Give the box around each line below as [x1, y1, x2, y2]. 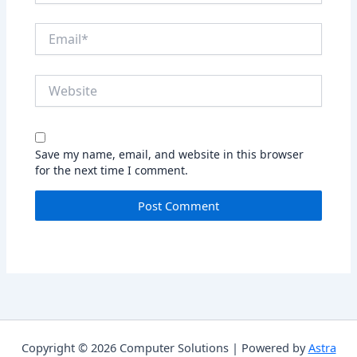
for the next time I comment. [35, 163, 189, 178]
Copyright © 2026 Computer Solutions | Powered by [21, 339, 308, 355]
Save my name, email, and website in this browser [35, 147, 304, 163]
